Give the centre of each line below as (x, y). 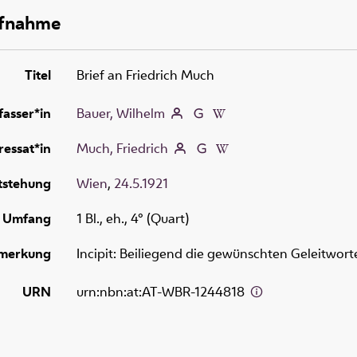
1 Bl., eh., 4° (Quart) (133, 218)
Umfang (27, 218)
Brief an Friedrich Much (145, 75)
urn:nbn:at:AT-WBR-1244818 (162, 291)
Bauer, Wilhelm (121, 113)
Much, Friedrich (122, 148)
